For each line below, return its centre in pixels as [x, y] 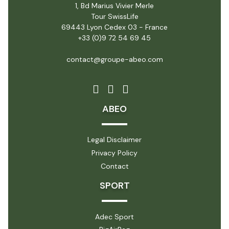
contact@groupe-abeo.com [114, 59]
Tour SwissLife [114, 16]
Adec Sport [114, 216]
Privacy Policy [114, 153]
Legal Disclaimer [114, 140]
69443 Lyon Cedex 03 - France [114, 27]
